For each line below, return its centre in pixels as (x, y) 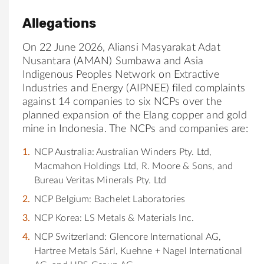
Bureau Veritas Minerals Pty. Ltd (100, 180)
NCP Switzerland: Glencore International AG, (128, 237)
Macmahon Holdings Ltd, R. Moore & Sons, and (133, 166)
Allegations (59, 23)
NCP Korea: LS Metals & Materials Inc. (114, 218)
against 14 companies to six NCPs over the (122, 102)
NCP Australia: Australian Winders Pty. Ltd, (123, 152)
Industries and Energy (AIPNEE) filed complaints (133, 88)
